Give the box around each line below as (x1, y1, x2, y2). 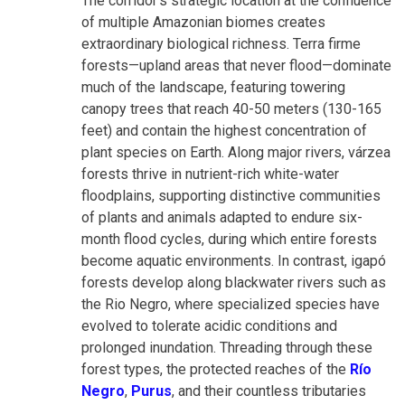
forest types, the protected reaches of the (81, 360, 350, 378)
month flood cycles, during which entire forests (81, 230, 377, 248)
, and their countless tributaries (172, 381, 366, 400)
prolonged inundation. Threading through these (81, 338, 372, 356)
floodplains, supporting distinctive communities (81, 186, 381, 204)
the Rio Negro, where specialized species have (81, 295, 380, 313)
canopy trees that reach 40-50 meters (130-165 (81, 99, 381, 118)
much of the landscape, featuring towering (81, 78, 345, 96)
